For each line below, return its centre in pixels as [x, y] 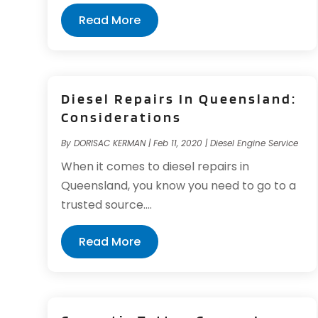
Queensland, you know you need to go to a [179, 186]
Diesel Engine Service [254, 143]
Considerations [122, 117]
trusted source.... [107, 205]
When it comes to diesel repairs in [155, 167]
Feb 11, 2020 [178, 143]
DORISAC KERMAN [110, 143]
